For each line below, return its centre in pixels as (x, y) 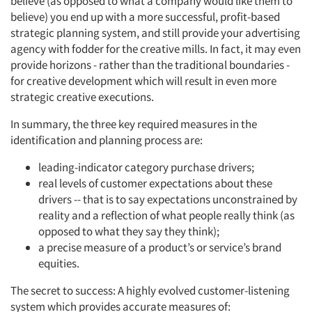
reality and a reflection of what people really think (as (166, 215)
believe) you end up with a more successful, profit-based (145, 17)
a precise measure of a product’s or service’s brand (160, 247)
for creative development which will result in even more (143, 81)
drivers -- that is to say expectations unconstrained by (168, 199)
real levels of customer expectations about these (155, 183)
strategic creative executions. (82, 97)
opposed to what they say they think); (129, 231)
